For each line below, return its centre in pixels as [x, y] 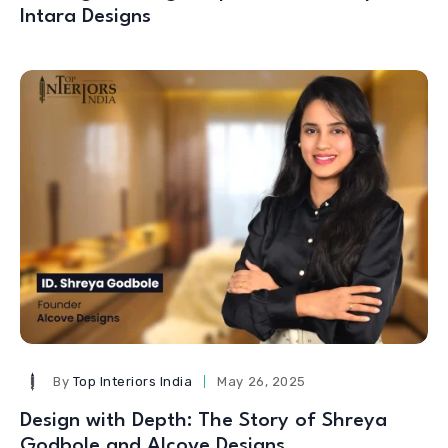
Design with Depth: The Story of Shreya [203, 420]
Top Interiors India [132, 381]
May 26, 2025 [261, 381]
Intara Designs [85, 17]
